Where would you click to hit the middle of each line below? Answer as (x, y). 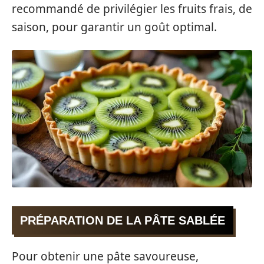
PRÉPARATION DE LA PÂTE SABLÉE (123, 220)
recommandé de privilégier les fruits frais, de (132, 9)
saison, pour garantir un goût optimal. (114, 27)
